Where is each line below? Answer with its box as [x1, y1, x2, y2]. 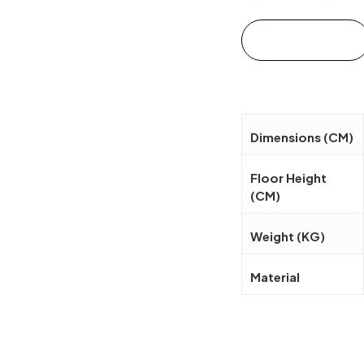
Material [250, 268, 301, 284]
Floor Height [250, 169, 327, 185]
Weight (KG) [250, 227, 326, 244]
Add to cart [271, 31, 340, 49]
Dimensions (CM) [250, 128, 354, 145]
